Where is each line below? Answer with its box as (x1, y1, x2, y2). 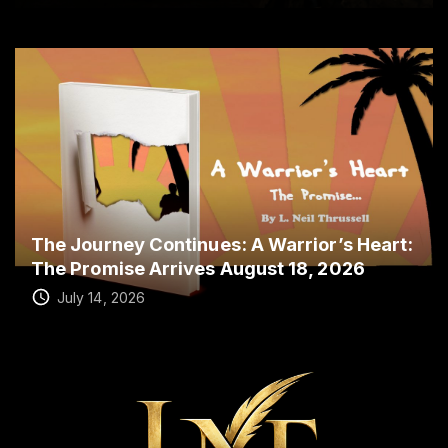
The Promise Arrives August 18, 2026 (31, 256, 365, 279)
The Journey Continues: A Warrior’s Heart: (31, 232, 414, 255)
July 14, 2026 (57, 288, 146, 306)
